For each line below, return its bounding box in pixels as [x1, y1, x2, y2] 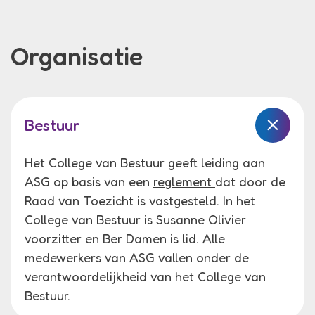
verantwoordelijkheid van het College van [25, 268, 266, 284]
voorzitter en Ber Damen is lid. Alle [25, 230, 225, 246]
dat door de [215, 173, 285, 189]
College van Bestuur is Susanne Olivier [25, 211, 246, 227]
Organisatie [11, 40, 143, 71]
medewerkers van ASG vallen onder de [25, 249, 249, 265]
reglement [153, 173, 215, 189]
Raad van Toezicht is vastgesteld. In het [25, 192, 255, 208]
